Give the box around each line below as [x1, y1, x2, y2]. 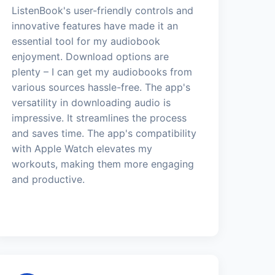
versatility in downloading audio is [12, 96, 171, 109]
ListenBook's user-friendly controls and [12, 4, 194, 17]
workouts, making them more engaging [12, 157, 195, 170]
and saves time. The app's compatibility [12, 126, 197, 139]
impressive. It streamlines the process [12, 111, 187, 124]
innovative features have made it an [12, 19, 179, 32]
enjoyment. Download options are [12, 50, 169, 63]
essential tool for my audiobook [12, 34, 161, 47]
